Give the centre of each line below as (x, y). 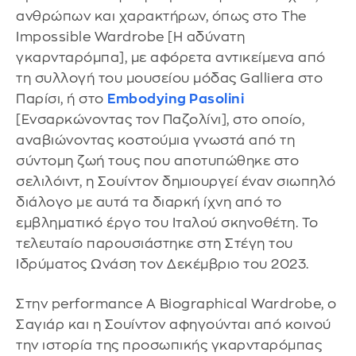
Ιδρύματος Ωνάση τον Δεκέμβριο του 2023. (163, 265)
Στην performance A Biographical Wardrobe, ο (176, 304)
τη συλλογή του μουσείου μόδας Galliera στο (169, 79)
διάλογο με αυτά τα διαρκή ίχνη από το (149, 203)
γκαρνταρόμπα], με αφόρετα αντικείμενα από (171, 58)
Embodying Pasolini (176, 99)
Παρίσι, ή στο (62, 99)
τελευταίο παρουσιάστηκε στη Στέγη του (155, 244)
